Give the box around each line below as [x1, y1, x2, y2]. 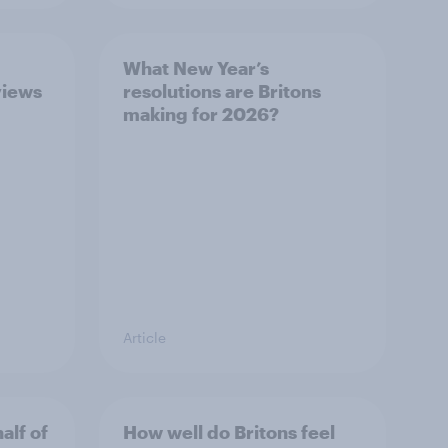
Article [123, 329, 166, 346]
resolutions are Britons [123, 80, 321, 102]
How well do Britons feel [123, 421, 335, 443]
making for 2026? [123, 103, 279, 125]
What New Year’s [123, 57, 269, 79]
